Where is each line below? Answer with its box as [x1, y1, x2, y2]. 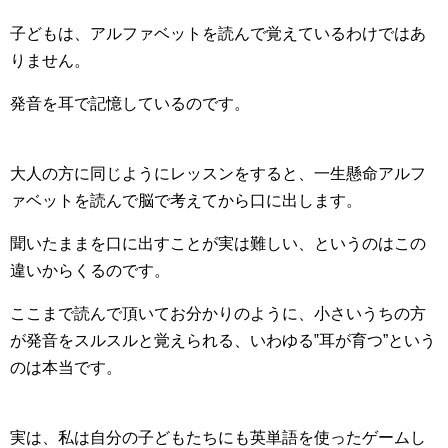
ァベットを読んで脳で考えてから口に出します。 [10, 191, 362, 209]
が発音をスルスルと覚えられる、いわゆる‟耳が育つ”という [10, 331, 436, 349]
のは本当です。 [10, 358, 122, 376]
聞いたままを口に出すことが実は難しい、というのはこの [10, 234, 426, 252]
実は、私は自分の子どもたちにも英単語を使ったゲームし [10, 428, 426, 446]
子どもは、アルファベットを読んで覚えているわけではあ [10, 24, 426, 42]
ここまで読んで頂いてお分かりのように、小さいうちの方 [10, 304, 426, 322]
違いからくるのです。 [10, 261, 170, 279]
